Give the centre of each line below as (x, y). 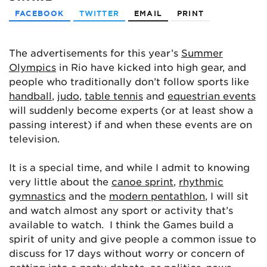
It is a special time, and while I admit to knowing (129, 167)
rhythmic (201, 181)
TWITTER (99, 13)
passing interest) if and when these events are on (131, 124)
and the (87, 195)
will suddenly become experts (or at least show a (131, 110)
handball (30, 95)
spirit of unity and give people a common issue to (133, 238)
